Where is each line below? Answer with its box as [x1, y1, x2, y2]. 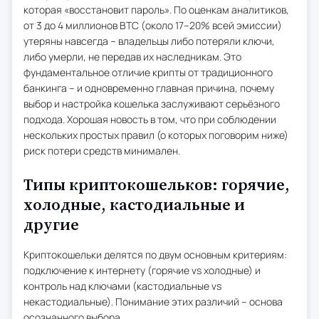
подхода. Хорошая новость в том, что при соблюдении [23, 113, 276, 126]
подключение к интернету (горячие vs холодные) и [23, 263, 261, 277]
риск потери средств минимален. [23, 144, 180, 157]
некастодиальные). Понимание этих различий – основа [23, 295, 283, 308]
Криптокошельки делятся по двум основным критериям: [23, 248, 287, 261]
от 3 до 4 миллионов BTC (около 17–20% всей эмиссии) [23, 19, 282, 32]
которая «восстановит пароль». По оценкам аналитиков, [23, 3, 289, 16]
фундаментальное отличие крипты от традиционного [23, 66, 273, 79]
